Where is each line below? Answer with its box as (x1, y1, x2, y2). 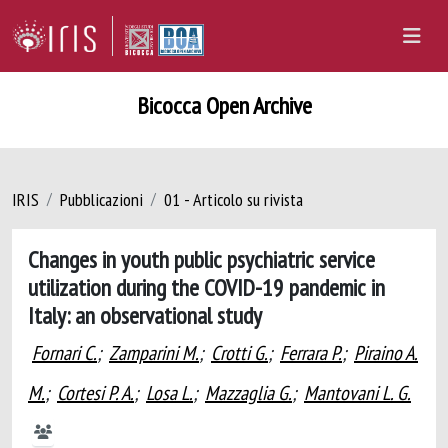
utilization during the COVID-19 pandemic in (28, 272, 385, 302)
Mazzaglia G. (205, 380, 292, 406)
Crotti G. (211, 340, 268, 366)
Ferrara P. (280, 340, 342, 366)
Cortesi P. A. (57, 380, 134, 406)
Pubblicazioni (60, 188, 143, 211)
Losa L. (146, 380, 193, 406)
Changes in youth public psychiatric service (28, 244, 375, 274)
